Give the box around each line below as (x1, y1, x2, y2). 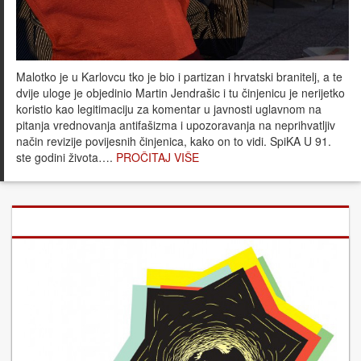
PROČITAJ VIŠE (116, 148, 199, 165)
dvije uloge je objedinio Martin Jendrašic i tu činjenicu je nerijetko (16, 84, 345, 101)
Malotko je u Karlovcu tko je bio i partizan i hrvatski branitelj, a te (16, 68, 342, 85)
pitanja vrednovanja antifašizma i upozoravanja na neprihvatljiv (16, 116, 335, 133)
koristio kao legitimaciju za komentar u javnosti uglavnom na (16, 100, 322, 117)
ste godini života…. (16, 148, 116, 165)
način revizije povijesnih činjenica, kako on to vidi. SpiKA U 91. (16, 132, 331, 149)
